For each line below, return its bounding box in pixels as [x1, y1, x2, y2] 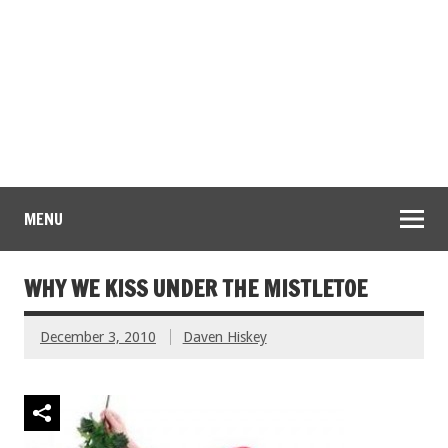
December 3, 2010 [40, 329, 156, 346]
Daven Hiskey [182, 329, 267, 346]
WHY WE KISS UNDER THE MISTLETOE [24, 273, 367, 305]
